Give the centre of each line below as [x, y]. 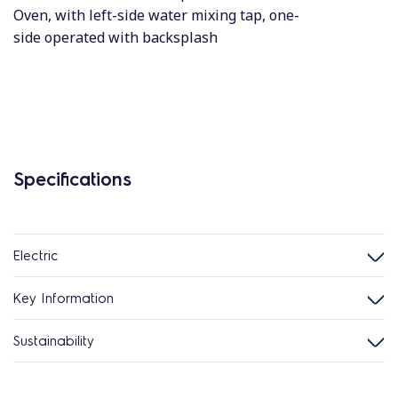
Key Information [64, 298]
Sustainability [54, 340]
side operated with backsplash [115, 37]
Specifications [72, 179]
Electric [36, 255]
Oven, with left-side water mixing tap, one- [156, 15]
